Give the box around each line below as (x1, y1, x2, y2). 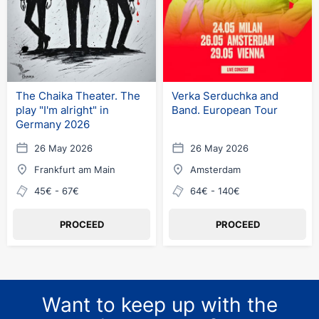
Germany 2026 (16, 117, 90, 131)
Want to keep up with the (41, 293, 278, 317)
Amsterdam (190, 164, 241, 175)
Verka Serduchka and (172, 89, 278, 103)
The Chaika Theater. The (16, 89, 140, 103)
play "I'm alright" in (16, 103, 109, 117)
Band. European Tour (172, 103, 278, 117)
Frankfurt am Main (34, 164, 115, 175)
